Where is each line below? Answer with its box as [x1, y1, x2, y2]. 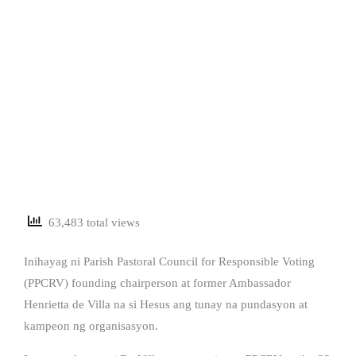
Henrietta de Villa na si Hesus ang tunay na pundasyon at [24, 297, 308, 311]
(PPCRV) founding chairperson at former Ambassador [24, 276, 291, 289]
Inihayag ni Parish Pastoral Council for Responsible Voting [24, 254, 315, 268]
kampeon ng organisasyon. [24, 319, 158, 332]
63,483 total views [42, 216, 140, 230]
